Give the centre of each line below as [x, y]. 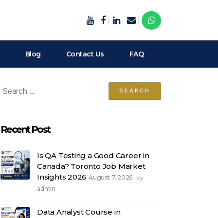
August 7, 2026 [111, 177]
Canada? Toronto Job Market [91, 166]
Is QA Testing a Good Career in [93, 155]
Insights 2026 [62, 177]
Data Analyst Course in [79, 212]
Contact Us [85, 54]
